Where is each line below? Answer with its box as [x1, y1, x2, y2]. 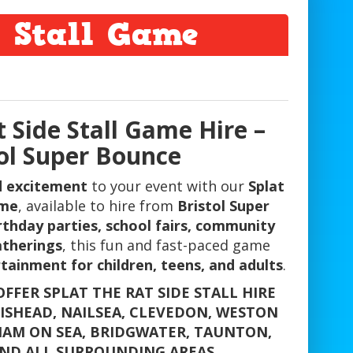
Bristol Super [177, 196, 270, 216]
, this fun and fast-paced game [62, 236, 271, 255]
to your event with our [87, 176, 249, 196]
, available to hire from [18, 196, 178, 216]
